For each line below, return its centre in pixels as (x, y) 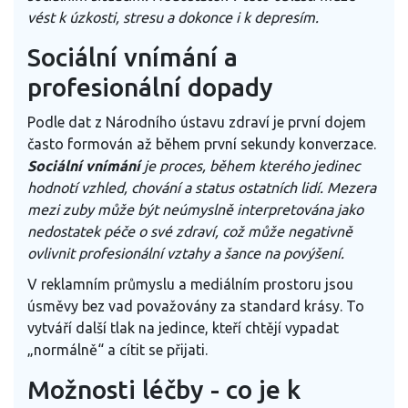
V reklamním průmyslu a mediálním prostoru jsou (190, 285)
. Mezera (348, 188)
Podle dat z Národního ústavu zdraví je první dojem (197, 122)
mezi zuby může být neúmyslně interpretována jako (195, 210)
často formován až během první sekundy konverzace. (202, 144)
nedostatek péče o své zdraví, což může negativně (190, 232)
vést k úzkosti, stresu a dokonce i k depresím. (173, 18)
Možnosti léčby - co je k (164, 390)
